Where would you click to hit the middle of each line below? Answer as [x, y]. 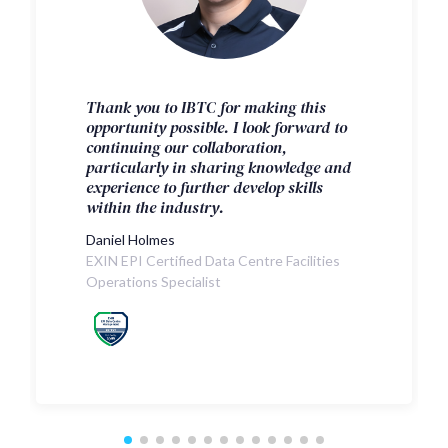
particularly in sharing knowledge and [218, 166]
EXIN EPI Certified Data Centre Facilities [213, 260]
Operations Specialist [153, 281]
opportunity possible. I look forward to [216, 126]
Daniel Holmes [130, 239]
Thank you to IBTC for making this [206, 106]
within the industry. [155, 206]
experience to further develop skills [204, 186]
